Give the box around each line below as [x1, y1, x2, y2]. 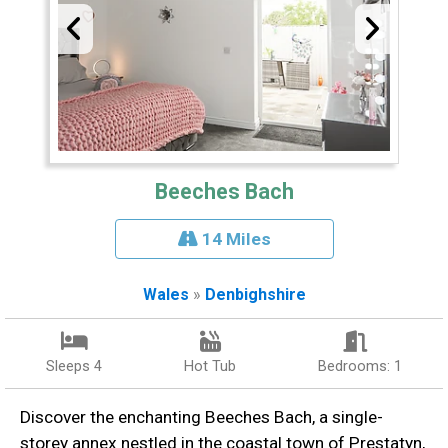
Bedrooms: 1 [318, 357, 402, 376]
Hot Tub [184, 357, 236, 376]
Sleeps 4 [46, 357, 102, 376]
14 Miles [197, 229, 271, 250]
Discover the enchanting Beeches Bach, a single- [20, 407, 383, 428]
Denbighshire [204, 285, 306, 305]
